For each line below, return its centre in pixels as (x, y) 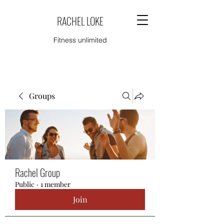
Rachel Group (37, 172)
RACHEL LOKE (80, 21)
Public (25, 184)
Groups (42, 96)
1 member (55, 184)
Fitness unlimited (80, 40)
